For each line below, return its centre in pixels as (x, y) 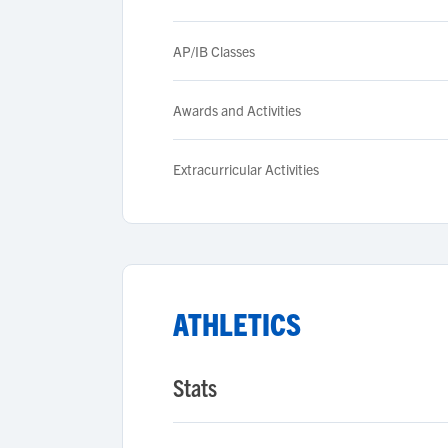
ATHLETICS (237, 323)
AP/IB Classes (214, 51)
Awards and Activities (237, 110)
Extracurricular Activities (246, 169)
